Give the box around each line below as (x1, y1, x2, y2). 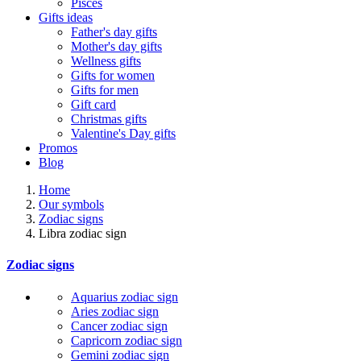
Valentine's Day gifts (71, 127, 176, 140)
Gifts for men (71, 83, 139, 97)
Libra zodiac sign (39, 226, 127, 240)
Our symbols (39, 197, 104, 211)
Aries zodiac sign (71, 304, 159, 318)
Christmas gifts (71, 112, 147, 126)
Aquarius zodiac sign (71, 289, 178, 304)
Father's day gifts (71, 25, 157, 39)
